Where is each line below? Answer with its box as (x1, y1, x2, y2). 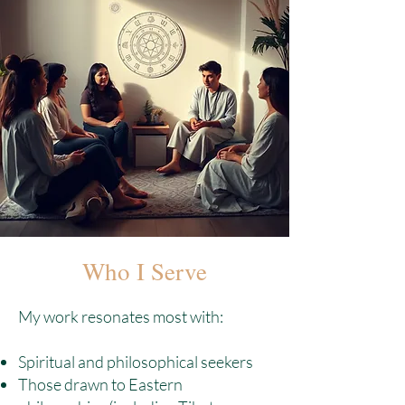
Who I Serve (82, 255, 207, 287)
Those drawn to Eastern (18, 374, 183, 394)
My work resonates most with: (18, 306, 223, 326)
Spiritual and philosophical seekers (18, 352, 253, 372)
